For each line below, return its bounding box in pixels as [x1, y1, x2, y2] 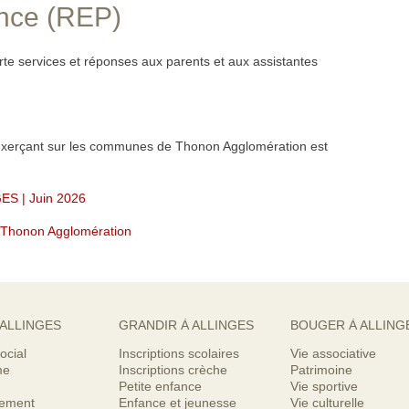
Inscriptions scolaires [119, 346, 239, 361]
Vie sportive [290, 379, 358, 393]
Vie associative [290, 346, 376, 361]
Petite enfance [119, 379, 202, 393]
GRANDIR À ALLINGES [119, 318, 254, 332]
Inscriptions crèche [119, 362, 227, 377]
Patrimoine [290, 362, 352, 377]
